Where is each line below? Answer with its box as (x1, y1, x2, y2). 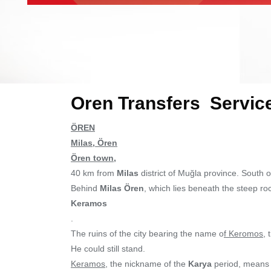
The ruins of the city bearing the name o (71, 229, 224, 238)
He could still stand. (71, 244, 145, 253)
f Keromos (224, 229, 263, 238)
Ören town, (71, 153, 116, 163)
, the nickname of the (105, 259, 188, 269)
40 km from (71, 168, 117, 178)
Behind (71, 183, 97, 193)
